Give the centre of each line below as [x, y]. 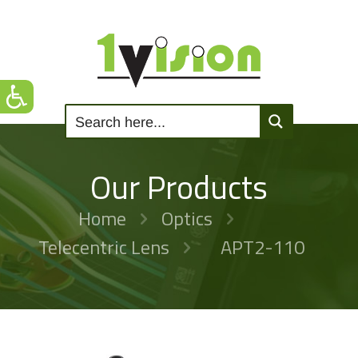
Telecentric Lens [103, 247]
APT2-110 [262, 247]
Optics [187, 218]
